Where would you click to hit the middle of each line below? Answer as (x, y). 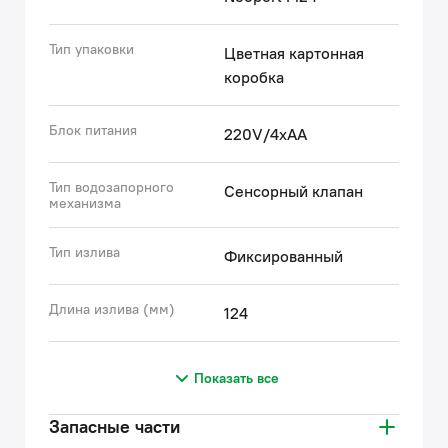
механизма (85, 203)
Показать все (236, 378)
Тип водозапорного (111, 187)
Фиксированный (283, 256)
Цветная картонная (294, 53)
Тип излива (84, 252)
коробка (254, 77)
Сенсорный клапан (293, 191)
